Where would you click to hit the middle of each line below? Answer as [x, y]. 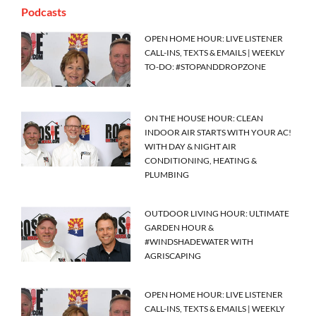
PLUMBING [167, 175]
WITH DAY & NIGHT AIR [191, 147]
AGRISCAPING [173, 256]
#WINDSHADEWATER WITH [199, 242]
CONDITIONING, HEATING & [201, 161]
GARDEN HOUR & [180, 228]
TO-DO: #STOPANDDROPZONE [206, 67]
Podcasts [44, 12]
